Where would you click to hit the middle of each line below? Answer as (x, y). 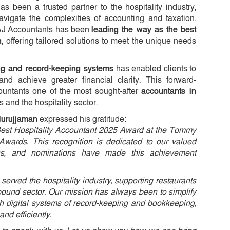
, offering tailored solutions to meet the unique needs (99, 41)
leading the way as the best (144, 30)
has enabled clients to (155, 69)
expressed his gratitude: (82, 119)
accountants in (169, 91)
